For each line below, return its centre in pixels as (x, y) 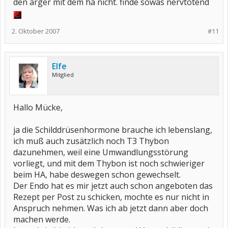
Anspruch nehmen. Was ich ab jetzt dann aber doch (111, 208)
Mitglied (63, 75)
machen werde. (42, 219)
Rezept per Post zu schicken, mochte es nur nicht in (111, 197)
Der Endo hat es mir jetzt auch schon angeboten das (113, 186)
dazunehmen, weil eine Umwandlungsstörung (101, 152)
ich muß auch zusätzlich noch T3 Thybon (91, 141)
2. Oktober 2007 (36, 31)
